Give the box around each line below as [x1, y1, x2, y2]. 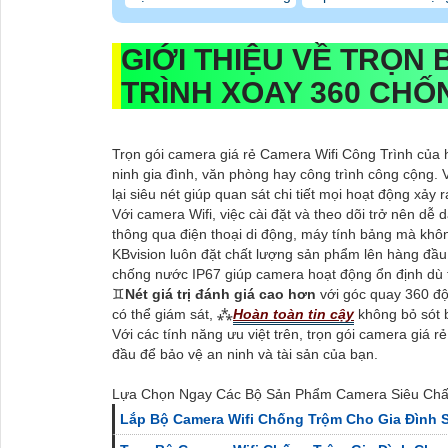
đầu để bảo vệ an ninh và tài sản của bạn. [112, 346, 378, 363]
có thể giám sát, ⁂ [112, 306, 233, 323]
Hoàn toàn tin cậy [233, 306, 354, 323]
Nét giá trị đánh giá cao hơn [125, 286, 320, 303]
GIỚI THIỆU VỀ [121, 43, 340, 77]
